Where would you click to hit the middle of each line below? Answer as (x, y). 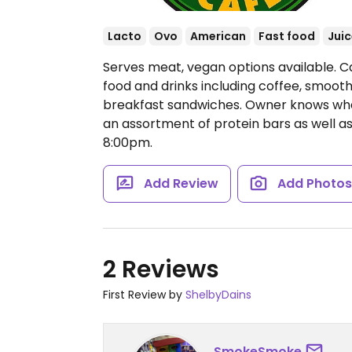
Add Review (181, 183)
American (218, 36)
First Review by (144, 295)
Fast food (287, 36)
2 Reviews (161, 269)
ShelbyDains (218, 295)
